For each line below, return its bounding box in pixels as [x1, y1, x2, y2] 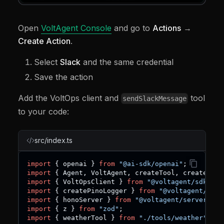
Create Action [18, 35, 70, 46]
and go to [111, 22, 152, 33]
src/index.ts [34, 136, 72, 145]
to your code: [18, 106, 69, 117]
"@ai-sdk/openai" [119, 160, 183, 168]
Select [34, 56, 60, 67]
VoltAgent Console [41, 22, 111, 33]
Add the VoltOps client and [18, 92, 121, 103]
